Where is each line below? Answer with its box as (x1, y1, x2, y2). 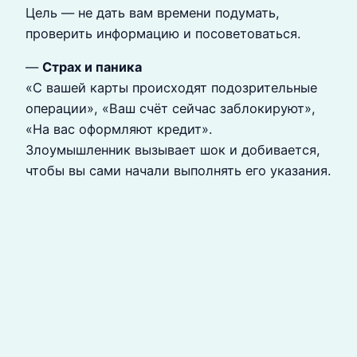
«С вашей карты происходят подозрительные (25, 80, 317, 96)
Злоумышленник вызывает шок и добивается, (25, 142, 320, 159)
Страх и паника (42, 59, 142, 76)
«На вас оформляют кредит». (25, 121, 212, 138)
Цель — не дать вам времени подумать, (25, 5, 280, 22)
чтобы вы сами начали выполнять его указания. (25, 163, 331, 179)
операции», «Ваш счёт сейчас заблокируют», (25, 100, 316, 117)
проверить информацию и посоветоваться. (25, 25, 300, 42)
